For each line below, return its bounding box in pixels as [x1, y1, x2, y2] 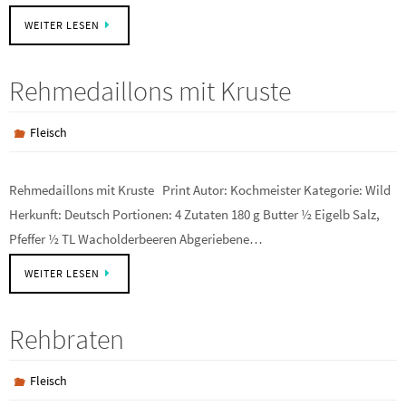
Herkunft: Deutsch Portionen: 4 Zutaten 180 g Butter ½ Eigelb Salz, [9, 206, 380, 223]
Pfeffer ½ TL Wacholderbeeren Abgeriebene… [9, 230, 263, 247]
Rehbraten [9, 322, 124, 356]
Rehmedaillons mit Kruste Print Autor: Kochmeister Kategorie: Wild [9, 181, 391, 198]
